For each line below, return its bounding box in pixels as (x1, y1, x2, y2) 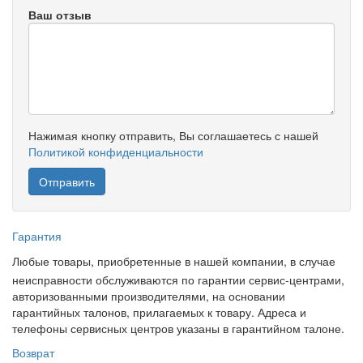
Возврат (12, 344, 54, 361)
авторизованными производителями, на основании (12, 288, 285, 305)
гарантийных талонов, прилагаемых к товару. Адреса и (12, 304, 306, 321)
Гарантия (12, 228, 62, 245)
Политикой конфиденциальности (28, 143, 203, 160)
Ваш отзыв (28, 6, 92, 23)
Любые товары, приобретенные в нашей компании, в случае (12, 253, 335, 270)
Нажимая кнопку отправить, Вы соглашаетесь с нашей (28, 127, 318, 144)
